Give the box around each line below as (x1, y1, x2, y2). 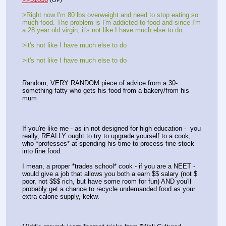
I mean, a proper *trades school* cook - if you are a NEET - (22, 162, 195, 171)
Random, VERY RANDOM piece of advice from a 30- (22, 79, 178, 87)
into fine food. (22, 147, 62, 155)
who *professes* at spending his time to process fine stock (22, 140, 194, 148)
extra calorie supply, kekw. (22, 193, 99, 201)
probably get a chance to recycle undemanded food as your (22, 185, 195, 193)
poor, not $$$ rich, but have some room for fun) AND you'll (22, 178, 191, 186)
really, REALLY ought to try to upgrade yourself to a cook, (22, 132, 191, 140)
